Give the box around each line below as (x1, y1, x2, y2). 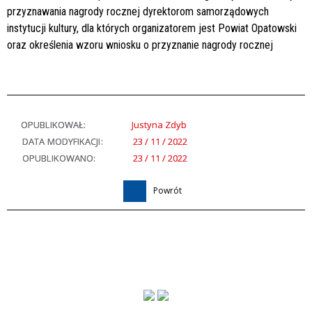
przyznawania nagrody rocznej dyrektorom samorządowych (7, 4, 269, 18)
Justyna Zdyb (132, 118, 187, 131)
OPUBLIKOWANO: (22, 151, 96, 164)
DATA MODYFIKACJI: (22, 134, 103, 148)
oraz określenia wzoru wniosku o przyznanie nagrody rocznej (7, 38, 273, 52)
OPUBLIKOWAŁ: (21, 118, 86, 131)
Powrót (153, 184, 182, 196)
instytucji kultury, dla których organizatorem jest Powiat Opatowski (7, 21, 297, 35)
